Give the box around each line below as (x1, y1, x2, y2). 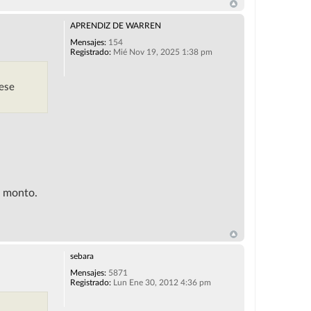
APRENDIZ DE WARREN (69, 22, 161, 31)
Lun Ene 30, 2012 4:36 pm (110, 278, 211, 287)
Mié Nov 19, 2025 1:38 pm (110, 48, 212, 57)
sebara (69, 252, 94, 261)
